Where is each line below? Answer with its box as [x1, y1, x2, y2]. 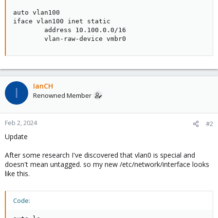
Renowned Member [33, 91, 91, 100]
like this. [5, 169, 30, 178]
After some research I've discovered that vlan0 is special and [5, 150, 195, 160]
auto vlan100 [13, 9, 60, 16]
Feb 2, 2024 [5, 118, 37, 127]
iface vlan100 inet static [13, 18, 110, 25]
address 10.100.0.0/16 [13, 26, 126, 34]
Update [5, 132, 28, 141]
